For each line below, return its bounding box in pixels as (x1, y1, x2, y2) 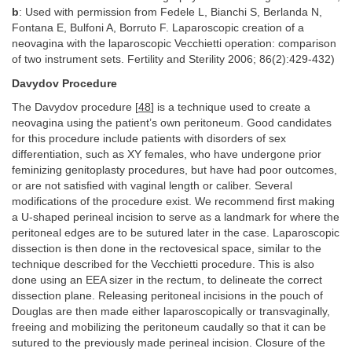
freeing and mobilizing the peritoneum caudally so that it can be (12, 321, 326, 334)
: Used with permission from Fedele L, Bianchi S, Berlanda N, (19, 6, 322, 19)
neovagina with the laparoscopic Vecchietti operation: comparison (12, 38, 336, 50)
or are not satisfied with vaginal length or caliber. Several (12, 180, 292, 192)
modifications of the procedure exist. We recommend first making (12, 196, 335, 208)
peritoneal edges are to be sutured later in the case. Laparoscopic (12, 227, 339, 240)
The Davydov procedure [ (12, 101, 138, 114)
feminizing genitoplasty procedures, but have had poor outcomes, (12, 164, 337, 177)
